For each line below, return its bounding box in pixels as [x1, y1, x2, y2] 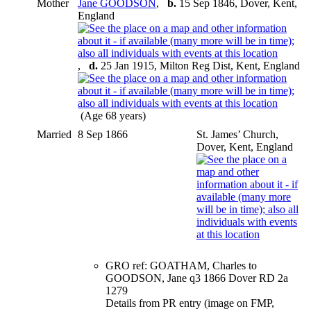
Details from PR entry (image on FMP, [106, 296, 274, 309]
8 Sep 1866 [78, 128, 131, 140]
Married [37, 128, 72, 140]
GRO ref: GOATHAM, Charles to [106, 259, 257, 271]
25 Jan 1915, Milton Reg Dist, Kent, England [98, 59, 300, 72]
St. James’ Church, [196, 128, 278, 140]
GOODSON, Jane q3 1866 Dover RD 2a [106, 271, 288, 284]
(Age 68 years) [78, 109, 149, 121]
